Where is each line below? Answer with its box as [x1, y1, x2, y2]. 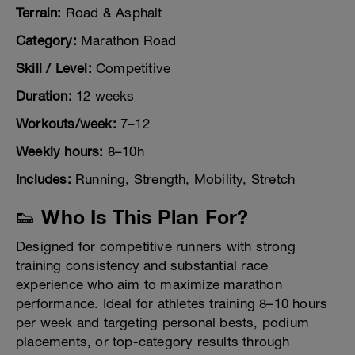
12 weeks [71, 88, 135, 105]
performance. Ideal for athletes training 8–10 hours [16, 296, 328, 312]
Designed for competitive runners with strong [16, 239, 296, 255]
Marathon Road [76, 32, 177, 49]
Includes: [16, 171, 71, 188]
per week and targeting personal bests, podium [16, 315, 310, 331]
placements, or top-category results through [16, 334, 290, 350]
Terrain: [16, 5, 62, 21]
